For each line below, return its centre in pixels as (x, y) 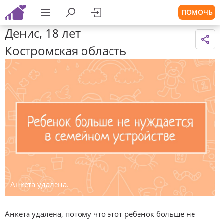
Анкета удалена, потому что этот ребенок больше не (100, 214)
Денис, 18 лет (43, 33)
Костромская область (66, 50)
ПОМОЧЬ (197, 12)
